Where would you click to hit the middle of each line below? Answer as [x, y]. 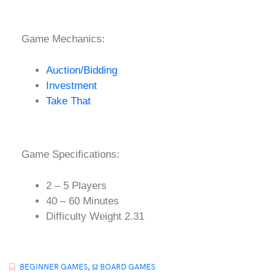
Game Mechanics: [63, 39]
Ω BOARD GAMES [124, 267]
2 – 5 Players [76, 185]
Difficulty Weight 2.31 [95, 216]
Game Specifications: [71, 155]
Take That [68, 101]
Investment [72, 85]
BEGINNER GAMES [54, 267]
